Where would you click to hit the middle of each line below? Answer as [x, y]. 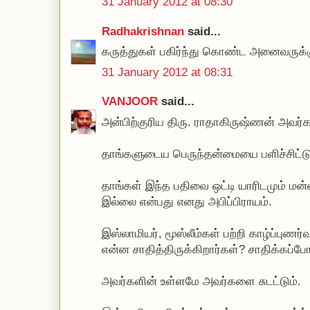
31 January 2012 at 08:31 [167, 72]
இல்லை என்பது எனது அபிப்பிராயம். [187, 201]
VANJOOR [130, 101]
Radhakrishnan [145, 31]
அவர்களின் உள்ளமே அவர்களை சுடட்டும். [201, 281]
